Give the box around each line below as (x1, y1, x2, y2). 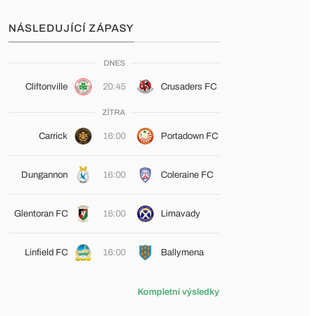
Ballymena (160, 248, 204, 257)
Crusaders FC (160, 82, 217, 92)
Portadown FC (160, 131, 218, 141)
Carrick (38, 131, 68, 141)
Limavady (160, 209, 200, 219)
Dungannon (20, 170, 68, 180)
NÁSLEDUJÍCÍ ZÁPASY (8, 23, 134, 34)
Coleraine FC (160, 170, 213, 180)
